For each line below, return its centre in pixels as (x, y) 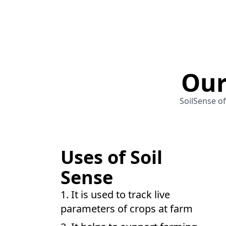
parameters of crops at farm (127, 209)
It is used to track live (121, 194)
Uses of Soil (111, 157)
